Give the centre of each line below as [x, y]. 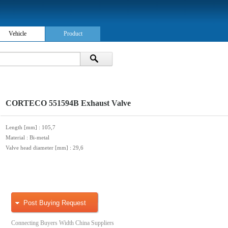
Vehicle [17, 34]
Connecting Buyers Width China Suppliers [63, 223]
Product [73, 34]
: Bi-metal [38, 137]
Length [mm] [22, 127]
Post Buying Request [55, 203]
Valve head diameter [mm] [38, 148]
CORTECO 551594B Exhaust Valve [68, 103]
